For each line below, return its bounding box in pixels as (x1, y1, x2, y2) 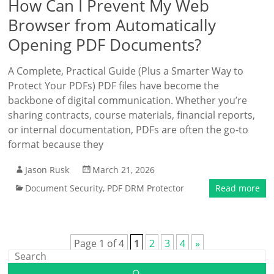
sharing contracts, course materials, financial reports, (8, 108, 256, 122)
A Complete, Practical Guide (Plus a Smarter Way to (8, 64, 244, 78)
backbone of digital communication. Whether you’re (8, 94, 248, 107)
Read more (215, 182, 260, 194)
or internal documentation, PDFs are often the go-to (8, 123, 249, 136)
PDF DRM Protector (107, 182, 185, 194)
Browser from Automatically (8, 14, 217, 36)
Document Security (25, 182, 103, 194)
